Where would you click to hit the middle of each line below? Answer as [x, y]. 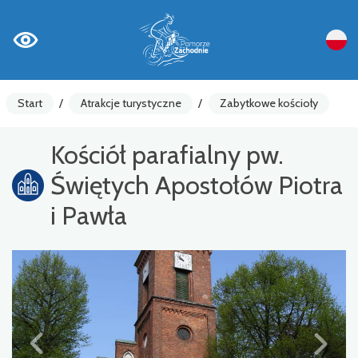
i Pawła [89, 215]
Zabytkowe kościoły [268, 103]
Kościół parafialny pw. [167, 154]
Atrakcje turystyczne [131, 103]
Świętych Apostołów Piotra [197, 185]
